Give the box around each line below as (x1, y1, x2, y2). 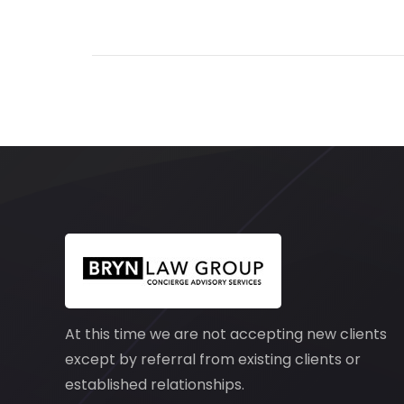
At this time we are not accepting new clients (65, 324, 387, 344)
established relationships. (65, 374, 244, 395)
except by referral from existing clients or (65, 349, 361, 370)
